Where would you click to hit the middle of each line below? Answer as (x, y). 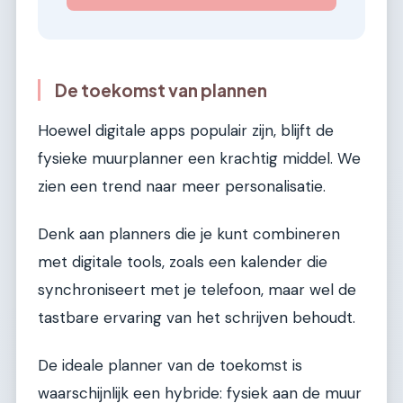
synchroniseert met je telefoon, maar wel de (197, 290)
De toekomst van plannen (161, 90)
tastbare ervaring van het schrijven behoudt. (197, 318)
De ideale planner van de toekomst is (170, 366)
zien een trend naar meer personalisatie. (182, 186)
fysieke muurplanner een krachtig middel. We (199, 158)
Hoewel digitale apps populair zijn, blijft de (186, 130)
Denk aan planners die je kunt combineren (189, 234)
